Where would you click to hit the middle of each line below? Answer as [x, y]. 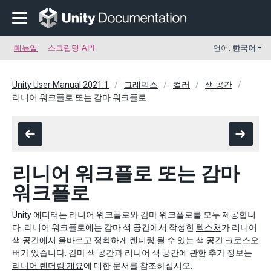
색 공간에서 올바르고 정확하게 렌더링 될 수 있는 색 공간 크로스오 [135, 240]
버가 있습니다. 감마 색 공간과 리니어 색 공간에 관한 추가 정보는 [132, 253]
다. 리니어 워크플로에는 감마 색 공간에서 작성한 [104, 227]
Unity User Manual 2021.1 [60, 85]
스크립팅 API [71, 48]
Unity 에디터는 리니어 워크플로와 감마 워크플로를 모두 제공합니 [134, 215]
